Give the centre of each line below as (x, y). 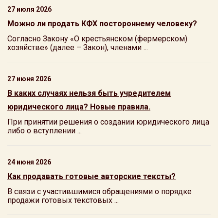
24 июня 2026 (29, 162)
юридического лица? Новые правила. (79, 107)
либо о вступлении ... (45, 131)
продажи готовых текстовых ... (63, 200)
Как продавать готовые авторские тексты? (91, 176)
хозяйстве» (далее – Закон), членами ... (78, 47)
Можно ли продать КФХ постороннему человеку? (102, 24)
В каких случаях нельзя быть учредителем (89, 93)
